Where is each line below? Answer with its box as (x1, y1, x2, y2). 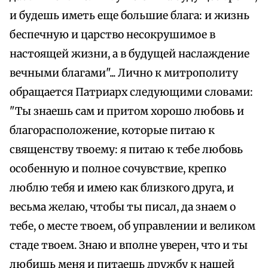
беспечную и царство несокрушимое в (10, 28, 215, 42)
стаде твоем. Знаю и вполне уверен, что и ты (10, 239, 248, 252)
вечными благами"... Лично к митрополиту (10, 66, 238, 80)
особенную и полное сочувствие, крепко (10, 162, 226, 176)
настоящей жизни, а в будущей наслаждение (10, 47, 249, 61)
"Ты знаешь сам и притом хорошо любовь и (10, 105, 244, 118)
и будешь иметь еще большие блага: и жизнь (10, 9, 249, 23)
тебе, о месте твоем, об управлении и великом (10, 220, 255, 233)
